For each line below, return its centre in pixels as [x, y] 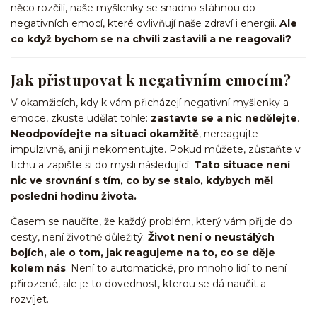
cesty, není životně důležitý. [79, 237]
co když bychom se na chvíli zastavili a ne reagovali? [151, 39]
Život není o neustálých [211, 237]
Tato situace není [242, 165]
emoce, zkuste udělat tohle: [81, 119]
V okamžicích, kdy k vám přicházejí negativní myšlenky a [150, 103]
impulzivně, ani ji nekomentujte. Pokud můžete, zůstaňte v [156, 150]
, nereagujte [229, 134]
